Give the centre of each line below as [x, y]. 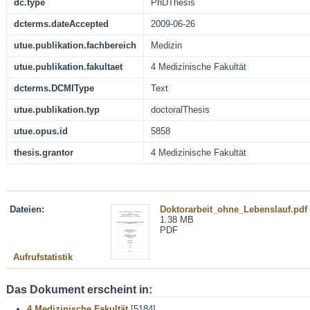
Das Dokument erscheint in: [79, 290]
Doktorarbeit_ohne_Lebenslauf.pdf [234, 210]
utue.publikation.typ [57, 110]
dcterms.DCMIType [54, 89]
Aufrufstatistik [43, 257]
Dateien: [27, 210]
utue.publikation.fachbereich [75, 46]
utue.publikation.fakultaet [68, 67]
